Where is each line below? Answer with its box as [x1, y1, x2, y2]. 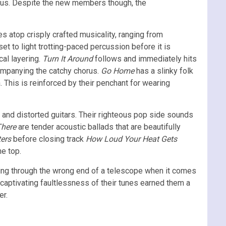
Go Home [101, 66, 134, 76]
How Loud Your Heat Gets [86, 134, 177, 144]
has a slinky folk [134, 66, 193, 76]
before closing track [11, 134, 86, 144]
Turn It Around [42, 53, 93, 64]
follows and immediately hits [93, 53, 197, 64]
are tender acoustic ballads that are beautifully [16, 122, 181, 132]
